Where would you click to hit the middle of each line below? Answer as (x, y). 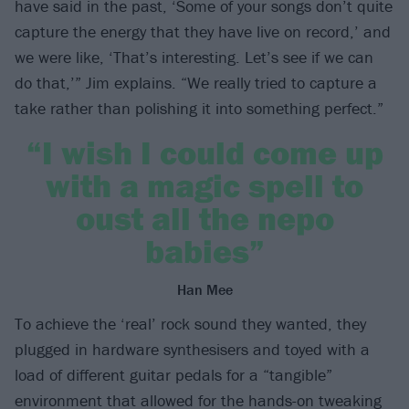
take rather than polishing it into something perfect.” (199, 109)
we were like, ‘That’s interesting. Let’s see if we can (194, 58)
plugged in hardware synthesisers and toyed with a (192, 350)
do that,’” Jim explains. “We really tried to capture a (196, 83)
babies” (204, 251)
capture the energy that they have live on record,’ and (203, 32)
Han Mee (204, 290)
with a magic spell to (204, 185)
